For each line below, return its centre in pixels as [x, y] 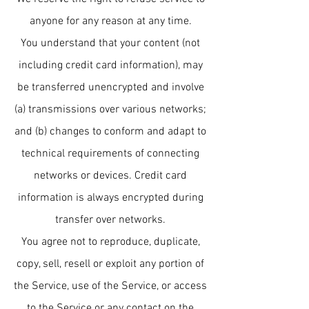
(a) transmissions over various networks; [110, 110]
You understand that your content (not [110, 43]
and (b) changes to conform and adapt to [110, 132]
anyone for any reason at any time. [110, 21]
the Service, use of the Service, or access [110, 286]
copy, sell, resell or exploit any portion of [110, 264]
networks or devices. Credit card [110, 176]
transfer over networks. [110, 220]
